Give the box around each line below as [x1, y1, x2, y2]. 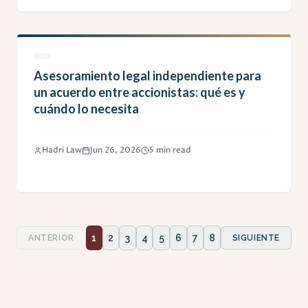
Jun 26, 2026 [90, 144, 141, 157]
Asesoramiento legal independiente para [34, 68, 261, 84]
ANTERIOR [27, 233, 74, 243]
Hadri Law [42, 144, 82, 157]
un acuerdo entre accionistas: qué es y [34, 85, 245, 100]
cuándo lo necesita [34, 101, 139, 117]
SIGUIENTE [232, 233, 280, 243]
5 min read [149, 144, 191, 157]
